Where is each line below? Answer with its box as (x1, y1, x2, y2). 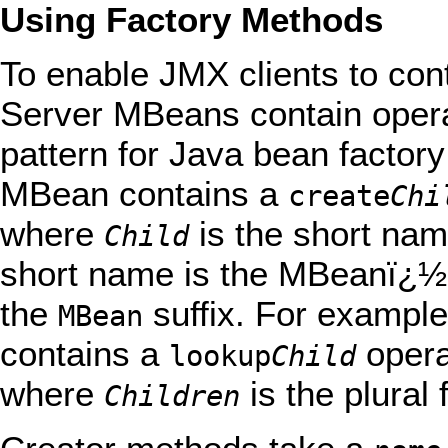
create (288, 179, 390, 214)
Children (104, 379, 240, 414)
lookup (169, 339, 271, 374)
